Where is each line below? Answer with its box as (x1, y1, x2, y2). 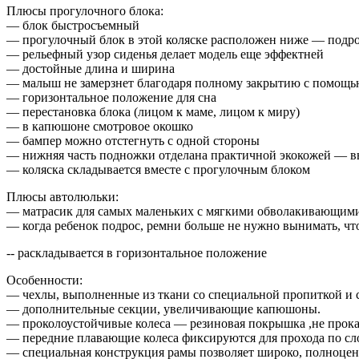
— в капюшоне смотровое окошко (6, 119, 193, 133)
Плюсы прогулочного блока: (6, 3, 163, 18)
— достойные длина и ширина (6, 61, 175, 75)
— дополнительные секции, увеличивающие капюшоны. (6, 301, 321, 316)
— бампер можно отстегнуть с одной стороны (6, 133, 260, 147)
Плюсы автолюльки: (6, 189, 119, 204)
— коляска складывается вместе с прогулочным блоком (6, 162, 310, 176)
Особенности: (6, 272, 83, 287)
